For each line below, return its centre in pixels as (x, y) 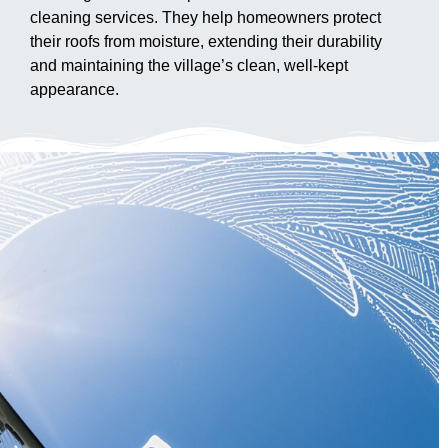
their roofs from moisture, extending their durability (206, 41)
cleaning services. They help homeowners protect (205, 17)
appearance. (74, 89)
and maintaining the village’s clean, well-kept (189, 65)
